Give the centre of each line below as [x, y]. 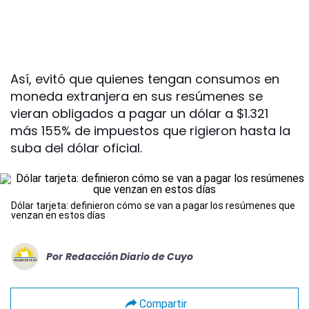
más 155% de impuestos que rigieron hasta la [150, 131]
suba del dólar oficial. [76, 148]
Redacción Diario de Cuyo [129, 256]
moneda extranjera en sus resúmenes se [137, 96]
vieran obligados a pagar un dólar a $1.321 [139, 113]
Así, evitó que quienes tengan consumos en [145, 79]
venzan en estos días [58, 215]
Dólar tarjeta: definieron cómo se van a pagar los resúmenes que [153, 206]
